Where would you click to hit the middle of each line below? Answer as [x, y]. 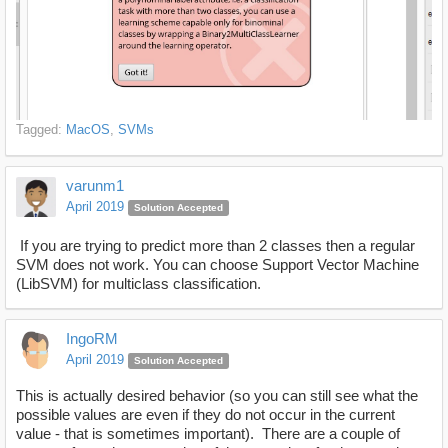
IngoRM [92, 339]
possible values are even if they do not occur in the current [205, 414]
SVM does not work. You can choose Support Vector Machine [217, 265]
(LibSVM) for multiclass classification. [138, 284]
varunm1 [95, 186]
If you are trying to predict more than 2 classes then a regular [215, 246]
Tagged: [41, 130]
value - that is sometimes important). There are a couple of [208, 433]
